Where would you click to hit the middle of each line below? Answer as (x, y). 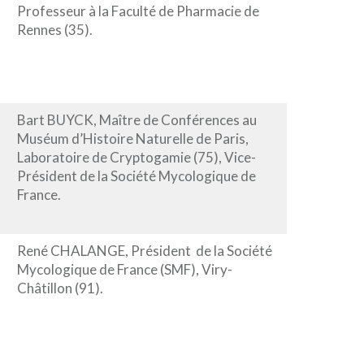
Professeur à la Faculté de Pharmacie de (138, 11)
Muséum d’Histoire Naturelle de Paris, (132, 138)
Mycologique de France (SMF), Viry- (124, 269)
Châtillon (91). (60, 288)
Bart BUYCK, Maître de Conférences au (136, 119)
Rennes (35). (54, 29)
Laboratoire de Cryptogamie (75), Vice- (136, 157)
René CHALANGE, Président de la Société (144, 250)
